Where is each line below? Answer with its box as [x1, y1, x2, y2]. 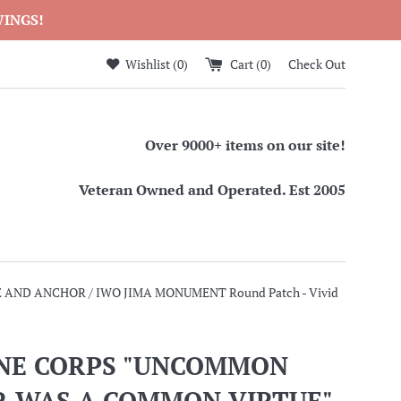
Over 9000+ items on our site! [145, 135, 346, 155]
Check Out [288, 55, 346, 73]
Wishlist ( [123, 55, 177, 73]
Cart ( [230, 55, 260, 73]
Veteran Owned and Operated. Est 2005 [79, 180, 346, 200]
